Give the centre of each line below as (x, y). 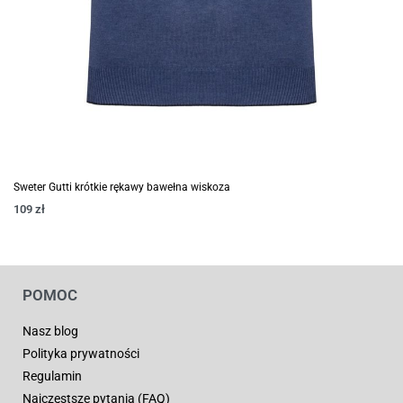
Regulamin (52, 376)
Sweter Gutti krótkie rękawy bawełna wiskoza (122, 188)
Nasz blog (50, 331)
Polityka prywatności (81, 353)
